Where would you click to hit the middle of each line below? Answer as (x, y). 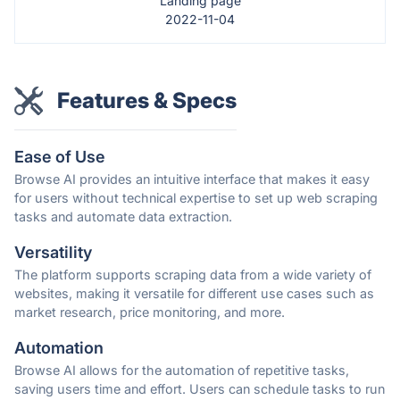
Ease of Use (60, 157)
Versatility (53, 253)
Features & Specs (147, 101)
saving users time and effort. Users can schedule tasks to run (200, 389)
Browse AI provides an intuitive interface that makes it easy (192, 179)
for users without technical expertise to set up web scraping (196, 198)
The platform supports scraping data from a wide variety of (193, 275)
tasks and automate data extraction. (123, 217)
